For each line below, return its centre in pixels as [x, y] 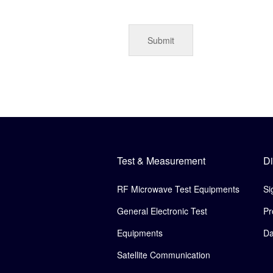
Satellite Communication [164, 254]
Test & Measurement [161, 160]
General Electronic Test [162, 211]
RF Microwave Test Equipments [178, 189]
